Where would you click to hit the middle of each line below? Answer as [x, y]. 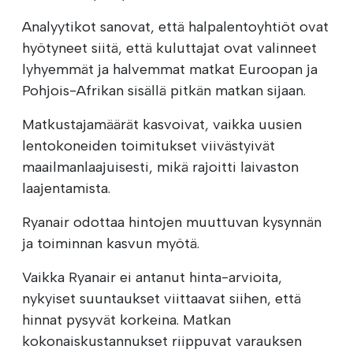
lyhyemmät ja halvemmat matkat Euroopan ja [170, 69]
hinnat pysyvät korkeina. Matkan [126, 320]
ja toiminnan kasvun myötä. [111, 243]
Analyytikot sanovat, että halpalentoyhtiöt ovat [175, 26]
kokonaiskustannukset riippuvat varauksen [162, 341]
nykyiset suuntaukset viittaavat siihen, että [162, 298]
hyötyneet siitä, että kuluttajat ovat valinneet [169, 48]
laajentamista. [66, 188]
